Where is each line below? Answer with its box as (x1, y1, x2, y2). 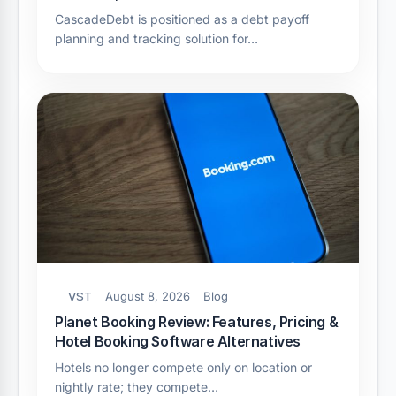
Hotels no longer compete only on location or (55, 360, 312, 376)
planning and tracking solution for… (55, 31, 258, 47)
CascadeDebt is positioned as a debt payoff (55, 11, 309, 27)
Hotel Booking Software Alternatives (55, 332, 301, 351)
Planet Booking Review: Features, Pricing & (55, 313, 339, 331)
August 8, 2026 (105, 289, 190, 304)
